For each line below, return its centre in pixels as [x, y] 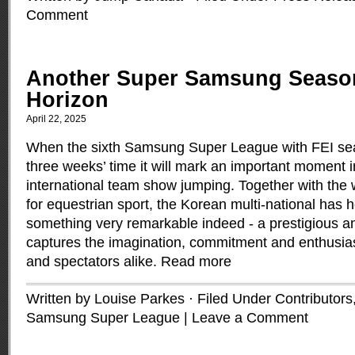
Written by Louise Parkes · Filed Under [151, 299]
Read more [196, 261]
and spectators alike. [94, 261]
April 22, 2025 [56, 119]
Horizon [67, 100]
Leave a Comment [250, 318]
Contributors [314, 299]
